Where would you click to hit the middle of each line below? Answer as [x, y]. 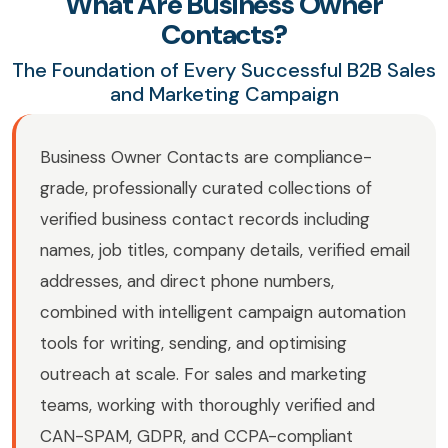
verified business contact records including [205, 219]
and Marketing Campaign [224, 94]
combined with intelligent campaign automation [223, 312]
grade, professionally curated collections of [206, 188]
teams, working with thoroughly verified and [207, 405]
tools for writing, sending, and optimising [193, 343]
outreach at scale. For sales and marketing [203, 374]
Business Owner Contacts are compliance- [206, 157]
